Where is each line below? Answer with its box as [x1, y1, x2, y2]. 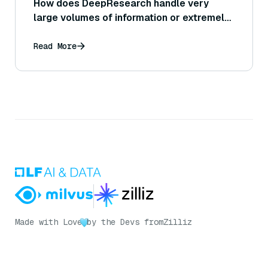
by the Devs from [87, 217, 163, 228]
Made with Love [15, 217, 82, 228]
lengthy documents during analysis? [33, 26, 201, 39]
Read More [33, 41, 77, 52]
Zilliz [163, 217, 192, 228]
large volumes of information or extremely [33, 11, 230, 25]
